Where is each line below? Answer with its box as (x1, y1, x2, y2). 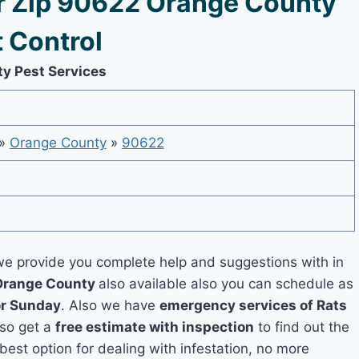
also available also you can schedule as (99, 276, 354, 292)
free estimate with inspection (55, 319, 255, 335)
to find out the (254, 319, 350, 335)
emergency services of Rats (159, 297, 348, 313)
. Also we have (61, 297, 160, 313)
